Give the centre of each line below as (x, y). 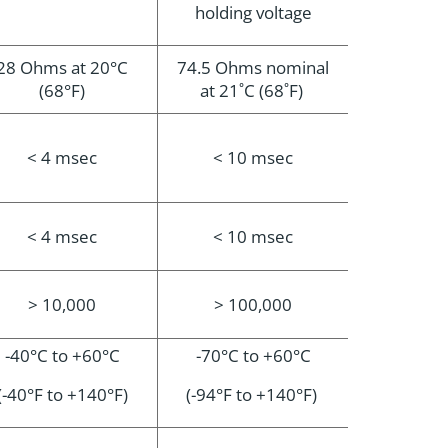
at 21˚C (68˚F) (253, 90)
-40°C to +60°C (62, 355)
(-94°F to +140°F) (253, 394)
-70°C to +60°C (253, 355)
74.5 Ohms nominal (253, 67)
